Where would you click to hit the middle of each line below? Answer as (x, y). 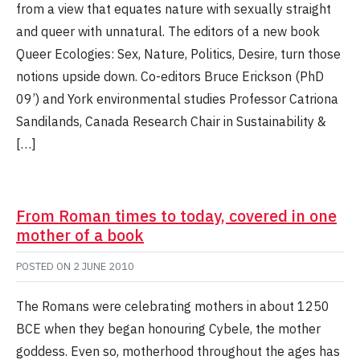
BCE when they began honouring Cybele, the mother (168, 329)
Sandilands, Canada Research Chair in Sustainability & (171, 122)
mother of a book (80, 235)
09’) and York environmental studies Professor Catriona (177, 99)
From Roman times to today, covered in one (176, 216)
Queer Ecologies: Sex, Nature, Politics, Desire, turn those (178, 54)
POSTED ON (45, 267)
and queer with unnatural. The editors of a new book (168, 32)
